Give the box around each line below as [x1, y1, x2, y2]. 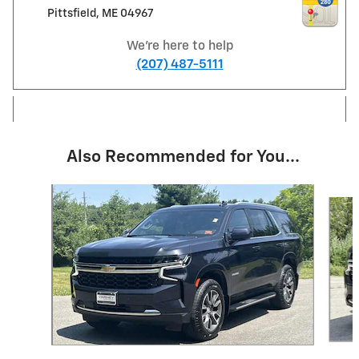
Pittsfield [46, 8, 96, 20]
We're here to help [126, 40, 233, 53]
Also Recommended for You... [66, 149, 300, 167]
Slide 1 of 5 [12, 186, 67, 198]
